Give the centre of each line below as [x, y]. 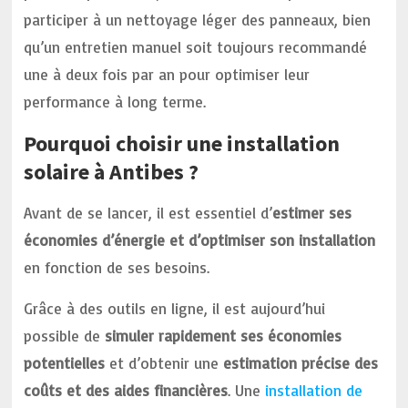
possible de [65, 336]
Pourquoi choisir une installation [182, 143]
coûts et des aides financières [126, 390]
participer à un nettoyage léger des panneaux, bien [198, 20]
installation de [314, 390]
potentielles [65, 363]
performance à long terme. [115, 102]
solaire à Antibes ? [112, 172]
